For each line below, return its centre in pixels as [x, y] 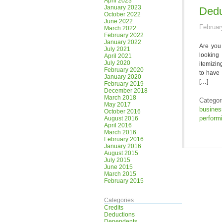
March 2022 [120, 28]
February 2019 [124, 84]
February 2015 [124, 181]
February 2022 [124, 35]
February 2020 [124, 70]
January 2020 [123, 77]
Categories [119, 200]
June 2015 [119, 167]
